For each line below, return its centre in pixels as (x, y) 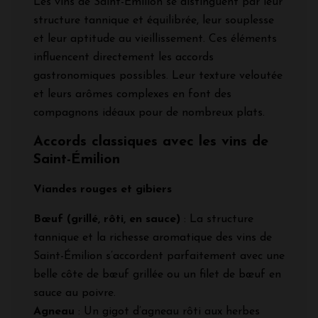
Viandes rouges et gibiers (103, 189)
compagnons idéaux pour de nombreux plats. (149, 113)
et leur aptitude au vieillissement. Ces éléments (155, 39)
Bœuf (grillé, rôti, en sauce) (107, 219)
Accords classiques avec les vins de (151, 142)
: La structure (217, 219)
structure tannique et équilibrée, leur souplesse (154, 20)
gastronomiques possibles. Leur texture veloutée (158, 76)
